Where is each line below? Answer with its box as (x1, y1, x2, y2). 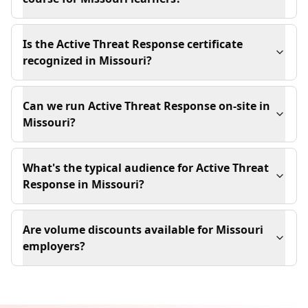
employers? (23, 239, 85, 254)
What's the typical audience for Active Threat (23, 160, 269, 176)
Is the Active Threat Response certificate (23, 36, 243, 52)
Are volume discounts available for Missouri (23, 222, 263, 238)
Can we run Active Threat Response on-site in (23, 98, 270, 114)
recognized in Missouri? (23, 53, 152, 69)
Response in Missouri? (23, 177, 144, 192)
